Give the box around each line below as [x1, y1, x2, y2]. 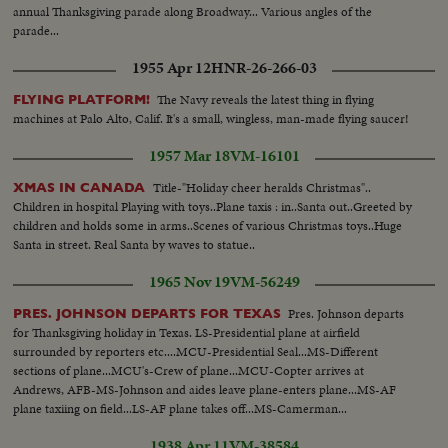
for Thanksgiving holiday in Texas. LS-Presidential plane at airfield [13, 323, 361, 342]
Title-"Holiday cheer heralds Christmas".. [153, 177, 372, 197]
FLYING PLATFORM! [13, 91, 151, 107]
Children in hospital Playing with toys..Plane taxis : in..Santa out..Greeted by [13, 196, 413, 216]
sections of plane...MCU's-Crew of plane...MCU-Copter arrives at [13, 361, 365, 380]
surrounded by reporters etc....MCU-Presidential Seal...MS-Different [13, 342, 379, 361]
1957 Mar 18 [148, 145, 230, 167]
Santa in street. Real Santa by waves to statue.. [13, 234, 256, 254]
